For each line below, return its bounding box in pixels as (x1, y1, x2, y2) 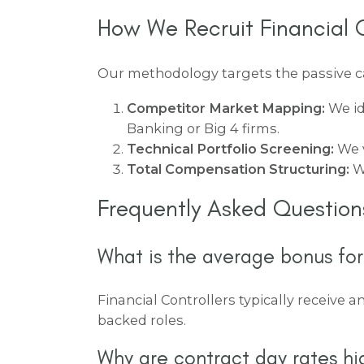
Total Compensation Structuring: (127, 160, 349, 177)
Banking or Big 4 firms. (127, 119, 279, 136)
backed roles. (97, 311, 186, 328)
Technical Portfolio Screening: (127, 140, 334, 157)
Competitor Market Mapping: (127, 99, 325, 116)
